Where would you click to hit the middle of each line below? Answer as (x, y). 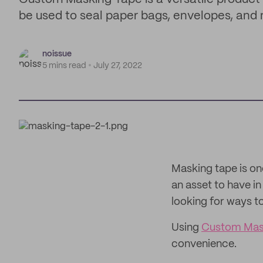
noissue (57, 54)
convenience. (204, 244)
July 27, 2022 (118, 66)
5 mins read (64, 66)
